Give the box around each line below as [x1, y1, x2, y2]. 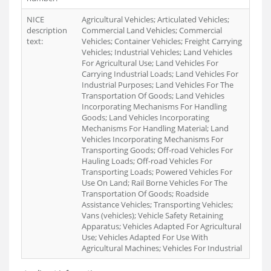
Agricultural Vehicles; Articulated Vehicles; [82, 14, 229, 25]
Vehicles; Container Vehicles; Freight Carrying [82, 36, 242, 47]
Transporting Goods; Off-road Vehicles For [82, 145, 233, 155]
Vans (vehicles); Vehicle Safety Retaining [82, 210, 223, 221]
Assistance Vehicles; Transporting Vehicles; [82, 199, 233, 210]
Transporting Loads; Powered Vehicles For [82, 166, 232, 177]
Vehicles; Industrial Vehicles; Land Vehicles [82, 47, 232, 57]
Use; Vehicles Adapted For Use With [82, 232, 208, 243]
